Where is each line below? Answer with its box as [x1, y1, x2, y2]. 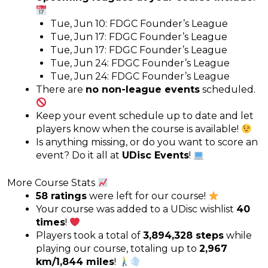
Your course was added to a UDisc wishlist [36, 203, 236, 215]
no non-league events [86, 83, 200, 95]
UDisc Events [122, 149, 189, 161]
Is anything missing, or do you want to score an [36, 136, 258, 148]
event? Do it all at [36, 149, 122, 161]
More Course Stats [7, 176, 98, 188]
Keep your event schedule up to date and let [36, 109, 254, 121]
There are [36, 83, 86, 95]
